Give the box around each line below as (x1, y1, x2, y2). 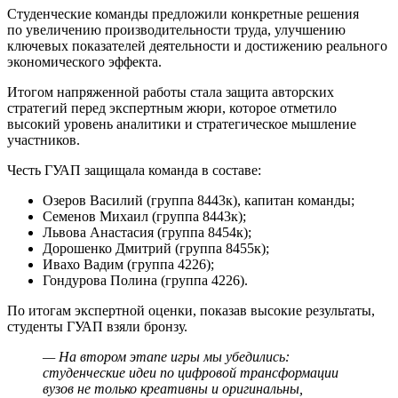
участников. (7, 132, 80, 148)
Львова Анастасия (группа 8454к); (43, 225, 251, 241)
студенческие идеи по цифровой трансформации (43, 365, 338, 381)
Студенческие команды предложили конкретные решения (7, 6, 359, 22)
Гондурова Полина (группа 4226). (43, 273, 248, 289)
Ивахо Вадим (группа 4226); (43, 257, 214, 273)
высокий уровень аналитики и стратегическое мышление (7, 116, 356, 132)
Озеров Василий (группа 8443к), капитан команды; (43, 193, 354, 209)
